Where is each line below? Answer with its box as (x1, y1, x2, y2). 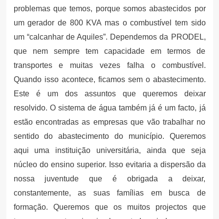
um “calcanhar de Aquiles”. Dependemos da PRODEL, (13, 32, 206, 41)
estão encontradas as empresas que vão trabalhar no (13, 117, 206, 126)
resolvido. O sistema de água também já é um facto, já (13, 103, 206, 112)
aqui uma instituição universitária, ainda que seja (13, 146, 206, 154)
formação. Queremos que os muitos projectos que (13, 202, 206, 211)
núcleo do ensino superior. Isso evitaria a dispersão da (13, 160, 206, 169)
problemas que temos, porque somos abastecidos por (13, 4, 206, 13)
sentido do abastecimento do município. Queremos (13, 131, 206, 140)
